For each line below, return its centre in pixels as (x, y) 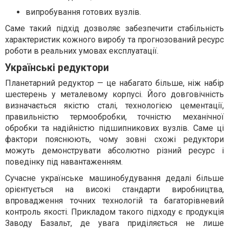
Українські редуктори (57, 68)
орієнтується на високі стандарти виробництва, (114, 190)
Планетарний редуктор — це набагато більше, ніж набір (114, 83)
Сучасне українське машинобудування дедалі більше (114, 178)
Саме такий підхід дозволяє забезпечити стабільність (114, 29)
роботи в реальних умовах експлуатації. (82, 51)
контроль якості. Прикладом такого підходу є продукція (114, 212)
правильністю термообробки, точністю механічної (114, 117)
